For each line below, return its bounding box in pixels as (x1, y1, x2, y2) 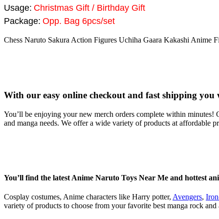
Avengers (173, 193, 202, 201)
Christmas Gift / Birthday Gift (34, 2, 145, 13)
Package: (4, 16, 41, 26)
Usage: (4, 2, 32, 13)
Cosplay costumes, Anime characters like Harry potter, (4, 193, 173, 201)
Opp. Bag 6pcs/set (43, 16, 115, 26)
